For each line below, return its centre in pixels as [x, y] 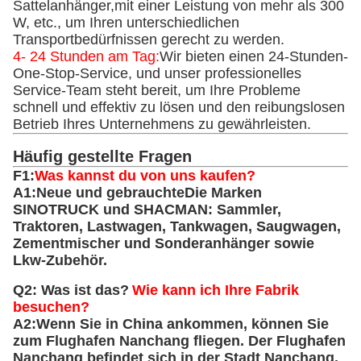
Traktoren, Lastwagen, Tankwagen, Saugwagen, [177, 227]
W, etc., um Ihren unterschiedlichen [126, 23]
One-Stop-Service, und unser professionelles [157, 74]
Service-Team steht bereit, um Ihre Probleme [157, 91]
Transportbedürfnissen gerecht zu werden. [149, 40]
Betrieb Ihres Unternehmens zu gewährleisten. [162, 124]
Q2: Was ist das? [71, 290]
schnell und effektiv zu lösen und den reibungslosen [179, 108]
